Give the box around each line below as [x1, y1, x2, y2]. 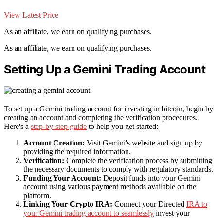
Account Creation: [23, 139, 85, 147]
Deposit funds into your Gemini [101, 174, 200, 182]
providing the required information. [23, 147, 131, 156]
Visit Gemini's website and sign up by [85, 139, 202, 147]
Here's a [4, 122, 31, 131]
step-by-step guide [31, 122, 87, 131]
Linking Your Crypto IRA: [23, 200, 112, 209]
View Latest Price [4, 11, 58, 19]
